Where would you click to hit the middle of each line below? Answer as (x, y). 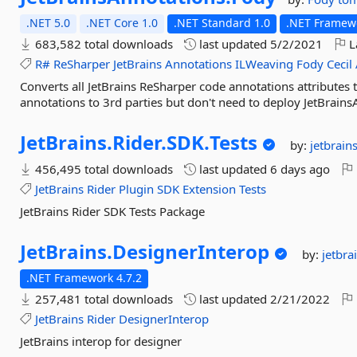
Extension (210, 189)
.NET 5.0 (49, 23)
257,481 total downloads (103, 299)
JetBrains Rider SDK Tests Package (113, 211)
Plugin (137, 189)
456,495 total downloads (103, 169)
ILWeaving (265, 64)
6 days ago (300, 169)
